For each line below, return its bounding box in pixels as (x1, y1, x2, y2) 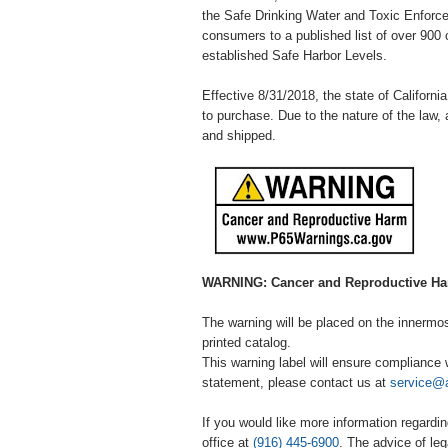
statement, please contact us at (202, 375, 390, 390)
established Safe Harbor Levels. (202, 48, 387, 63)
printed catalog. (202, 335, 291, 350)
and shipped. (202, 128, 276, 143)
